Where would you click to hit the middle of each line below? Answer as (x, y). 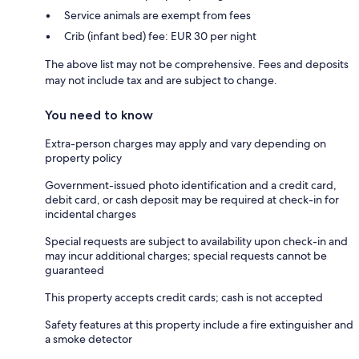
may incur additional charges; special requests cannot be (186, 255)
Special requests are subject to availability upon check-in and (196, 241)
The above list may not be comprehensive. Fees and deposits (197, 64)
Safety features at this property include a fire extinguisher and (199, 324)
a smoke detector (89, 339)
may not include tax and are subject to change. (161, 80)
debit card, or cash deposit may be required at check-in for (192, 199)
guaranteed (75, 270)
